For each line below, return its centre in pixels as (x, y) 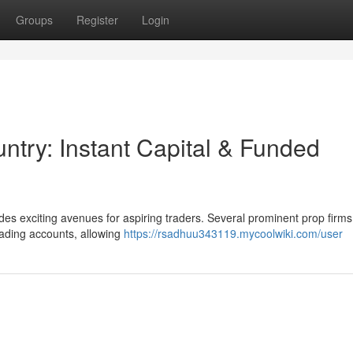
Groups (34, 20)
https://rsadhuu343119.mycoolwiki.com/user (233, 233)
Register (97, 20)
